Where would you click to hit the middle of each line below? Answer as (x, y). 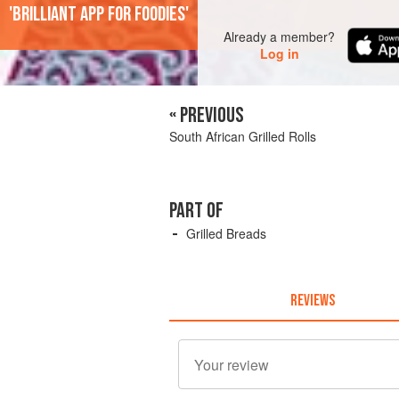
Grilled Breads (226, 234)
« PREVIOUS (207, 116)
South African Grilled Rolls (243, 137)
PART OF (196, 211)
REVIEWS (312, 300)
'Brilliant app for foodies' (99, 15)
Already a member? (280, 37)
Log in (279, 54)
